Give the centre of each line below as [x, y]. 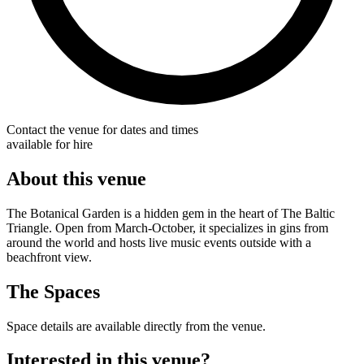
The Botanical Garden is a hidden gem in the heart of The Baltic [171, 213]
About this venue [76, 178]
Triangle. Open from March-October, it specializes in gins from [167, 227]
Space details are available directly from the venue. [136, 326]
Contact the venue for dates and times [102, 129]
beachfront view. [49, 257]
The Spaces [53, 291]
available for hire [50, 144]
